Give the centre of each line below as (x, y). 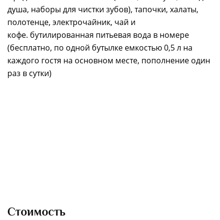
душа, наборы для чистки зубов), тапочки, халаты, (103, 9)
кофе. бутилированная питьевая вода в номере (98, 35)
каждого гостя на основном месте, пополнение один (109, 60)
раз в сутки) (30, 73)
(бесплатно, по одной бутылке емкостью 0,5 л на (100, 48)
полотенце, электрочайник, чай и (71, 22)
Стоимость (36, 211)
